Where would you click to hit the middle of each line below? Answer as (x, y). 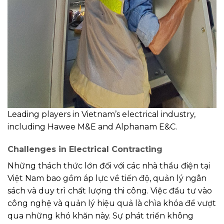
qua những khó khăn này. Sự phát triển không (100, 216)
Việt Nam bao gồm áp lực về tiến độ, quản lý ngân (107, 178)
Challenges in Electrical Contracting (85, 149)
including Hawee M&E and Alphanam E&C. (92, 126)
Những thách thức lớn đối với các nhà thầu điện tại (109, 166)
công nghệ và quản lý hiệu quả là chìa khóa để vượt (112, 203)
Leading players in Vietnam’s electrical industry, (101, 114)
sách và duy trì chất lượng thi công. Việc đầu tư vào (110, 191)
